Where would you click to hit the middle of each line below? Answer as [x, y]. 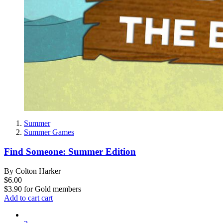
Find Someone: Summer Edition [70, 152]
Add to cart [23, 198]
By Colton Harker [32, 171]
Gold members [58, 189]
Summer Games [49, 132]
